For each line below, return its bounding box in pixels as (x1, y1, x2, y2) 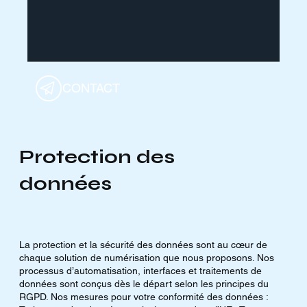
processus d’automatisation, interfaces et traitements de (19, 265, 262, 277)
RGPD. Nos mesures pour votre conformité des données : (19, 291, 269, 303)
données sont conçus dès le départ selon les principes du (19, 278, 269, 290)
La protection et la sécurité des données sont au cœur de (19, 239, 267, 251)
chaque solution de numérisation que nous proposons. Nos (19, 252, 274, 264)
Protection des (19, 145, 175, 169)
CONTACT (62, 81, 120, 96)
